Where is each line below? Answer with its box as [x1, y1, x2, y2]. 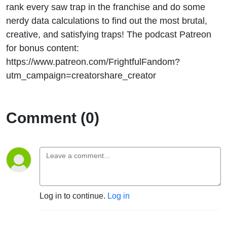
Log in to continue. [40, 191, 107, 200]
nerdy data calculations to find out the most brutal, [6, 15, 207, 26]
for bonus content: [6, 42, 79, 53]
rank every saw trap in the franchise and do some [6, 1, 205, 12]
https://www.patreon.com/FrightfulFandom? [6, 56, 180, 67]
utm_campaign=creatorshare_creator [6, 69, 156, 81]
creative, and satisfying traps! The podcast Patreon [6, 28, 211, 40]
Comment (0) [6, 109, 99, 126]
